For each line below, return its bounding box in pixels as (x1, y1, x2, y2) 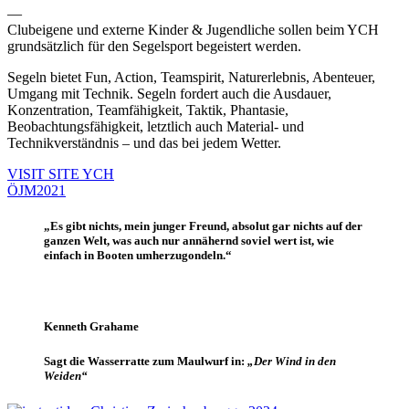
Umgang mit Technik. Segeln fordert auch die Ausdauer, (7, 85, 331, 101)
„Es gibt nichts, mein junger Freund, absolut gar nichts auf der (44, 218, 362, 233)
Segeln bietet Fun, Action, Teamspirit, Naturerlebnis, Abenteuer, (7, 68, 375, 85)
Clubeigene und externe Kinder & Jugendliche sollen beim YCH (7, 21, 379, 37)
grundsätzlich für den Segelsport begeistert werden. (7, 37, 301, 54)
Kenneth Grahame (44, 320, 139, 334)
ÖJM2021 (7, 182, 66, 198)
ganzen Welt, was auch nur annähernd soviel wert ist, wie (44, 233, 334, 247)
